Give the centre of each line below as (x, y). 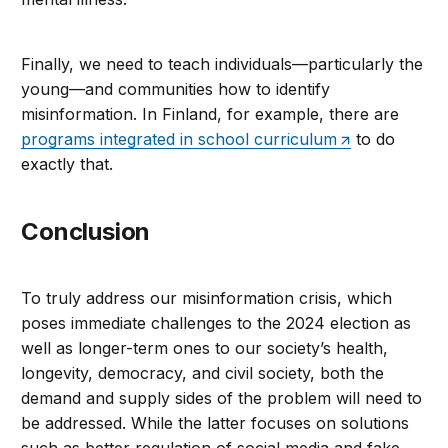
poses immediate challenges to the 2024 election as (216, 323)
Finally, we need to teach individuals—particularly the (222, 64)
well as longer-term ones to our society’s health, (205, 348)
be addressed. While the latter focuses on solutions (215, 423)
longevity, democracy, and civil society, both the (203, 373)
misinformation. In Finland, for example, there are (210, 114)
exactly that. (72, 164)
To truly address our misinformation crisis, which (207, 298)
